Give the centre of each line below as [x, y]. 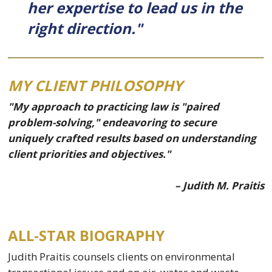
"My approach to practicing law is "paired [114, 107]
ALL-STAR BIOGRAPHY [87, 236]
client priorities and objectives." [90, 154]
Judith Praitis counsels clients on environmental [122, 257]
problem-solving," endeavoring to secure [113, 123]
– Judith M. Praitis [219, 185]
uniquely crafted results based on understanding [132, 138]
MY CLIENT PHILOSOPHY [96, 86]
